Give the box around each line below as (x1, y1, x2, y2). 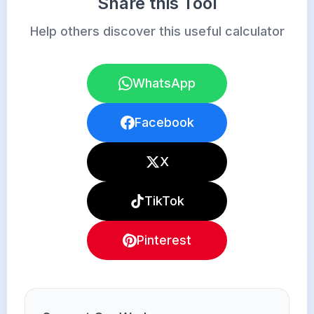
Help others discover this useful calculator (29, 24, 285, 39)
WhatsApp (132, 76, 196, 90)
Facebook (134, 115, 194, 130)
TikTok (144, 193, 184, 208)
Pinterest (137, 233, 191, 247)
